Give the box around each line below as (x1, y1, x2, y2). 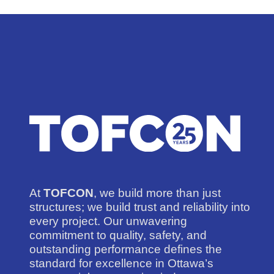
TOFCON (43, 186, 94, 199)
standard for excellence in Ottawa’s (29, 256, 213, 270)
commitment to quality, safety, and (29, 228, 207, 242)
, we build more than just (94, 186, 221, 199)
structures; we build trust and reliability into (29, 200, 250, 213)
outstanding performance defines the (29, 242, 222, 256)
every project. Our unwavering (29, 214, 187, 228)
